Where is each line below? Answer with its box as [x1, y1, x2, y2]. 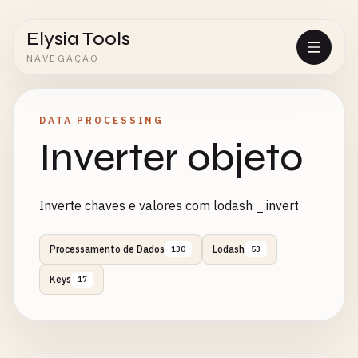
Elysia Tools [26, 27, 130, 50]
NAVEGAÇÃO [26, 52, 100, 64]
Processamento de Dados [50, 243, 165, 255]
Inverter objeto [39, 135, 303, 181]
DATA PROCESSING [39, 114, 165, 126]
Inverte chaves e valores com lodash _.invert [39, 197, 299, 213]
